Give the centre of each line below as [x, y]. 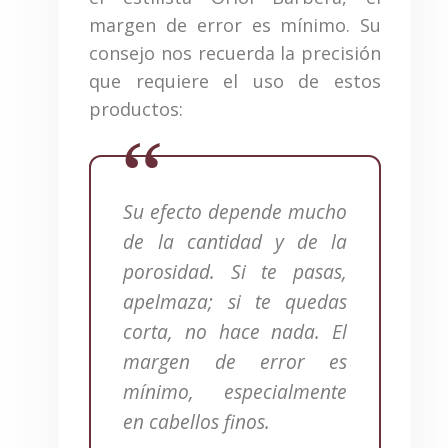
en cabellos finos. [197, 421]
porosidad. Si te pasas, [235, 271]
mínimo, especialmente [235, 391]
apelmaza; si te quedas [235, 301]
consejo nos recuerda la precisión [235, 52]
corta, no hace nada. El [235, 331]
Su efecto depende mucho [235, 211]
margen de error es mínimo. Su [235, 24]
